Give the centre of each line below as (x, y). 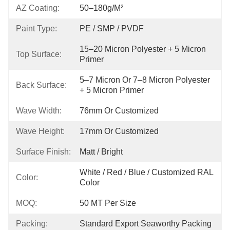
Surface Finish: (43, 152)
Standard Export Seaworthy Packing (146, 224)
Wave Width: (39, 111)
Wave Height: (40, 131)
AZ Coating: (38, 8)
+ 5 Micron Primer (112, 90)
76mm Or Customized (119, 111)
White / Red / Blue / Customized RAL (146, 172)
